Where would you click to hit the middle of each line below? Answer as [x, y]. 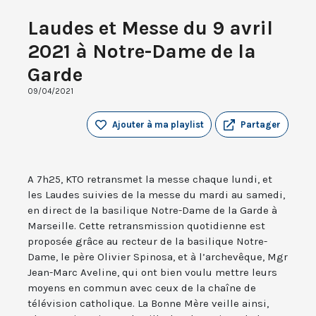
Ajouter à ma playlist [158, 125]
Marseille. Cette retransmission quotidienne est [146, 226]
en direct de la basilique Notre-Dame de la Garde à [152, 211]
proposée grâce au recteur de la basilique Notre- [147, 242]
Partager [261, 125]
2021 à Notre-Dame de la [142, 51]
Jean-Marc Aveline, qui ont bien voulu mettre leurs [152, 273]
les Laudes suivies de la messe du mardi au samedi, [156, 195]
